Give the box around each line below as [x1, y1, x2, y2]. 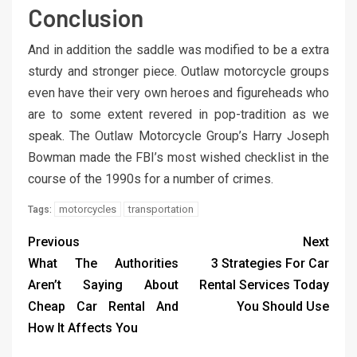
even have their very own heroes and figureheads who [28, 85, 329, 101]
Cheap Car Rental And [28, 299, 178, 315]
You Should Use [237, 299, 329, 315]
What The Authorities [28, 256, 178, 272]
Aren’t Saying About [28, 277, 178, 293]
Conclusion [28, 3, 143, 33]
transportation [128, 203, 194, 216]
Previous [28, 234, 80, 250]
